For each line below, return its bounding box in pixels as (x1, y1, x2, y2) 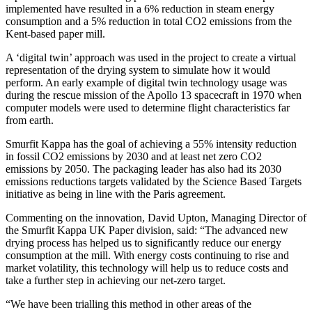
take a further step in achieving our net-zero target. (6, 274, 226, 286)
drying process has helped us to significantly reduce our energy (6, 236, 281, 249)
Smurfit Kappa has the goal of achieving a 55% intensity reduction (6, 137, 297, 150)
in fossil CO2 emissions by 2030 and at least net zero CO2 (6, 150, 262, 162)
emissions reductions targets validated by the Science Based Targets (6, 175, 302, 187)
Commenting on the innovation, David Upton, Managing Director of (6, 211, 306, 224)
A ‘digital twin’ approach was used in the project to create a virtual (6, 51, 296, 63)
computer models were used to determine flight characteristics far (6, 101, 290, 114)
